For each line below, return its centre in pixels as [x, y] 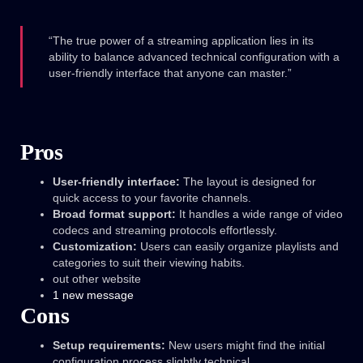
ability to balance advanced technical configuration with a [194, 57]
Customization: [95, 247]
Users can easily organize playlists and [238, 247]
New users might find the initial [245, 346]
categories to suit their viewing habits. [149, 263]
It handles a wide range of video [259, 214]
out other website [97, 279]
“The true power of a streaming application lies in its [181, 41]
